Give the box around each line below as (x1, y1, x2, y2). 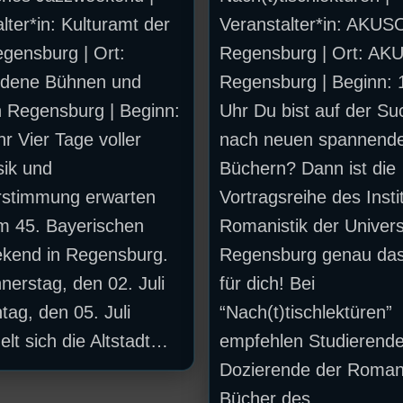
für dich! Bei (219, 273, 315, 293)
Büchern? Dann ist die (219, 157, 396, 178)
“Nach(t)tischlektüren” (219, 301, 392, 322)
